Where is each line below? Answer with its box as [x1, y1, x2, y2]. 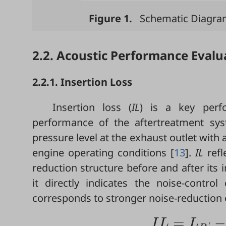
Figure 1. [88, 11, 132, 25]
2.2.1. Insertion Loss [32, 75, 132, 89]
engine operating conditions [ [32, 145, 175, 159]
